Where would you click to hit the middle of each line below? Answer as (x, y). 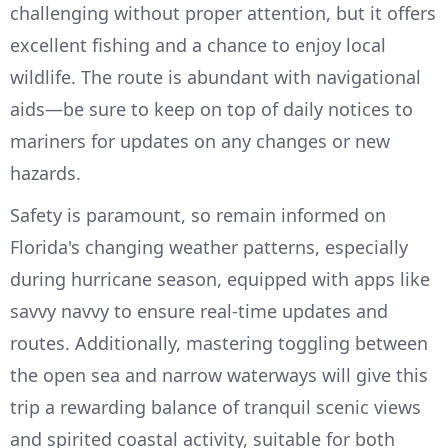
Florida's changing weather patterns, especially (209, 247)
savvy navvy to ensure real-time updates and (199, 311)
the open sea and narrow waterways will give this (219, 375)
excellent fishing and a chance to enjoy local (198, 45)
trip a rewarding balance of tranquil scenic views (215, 407)
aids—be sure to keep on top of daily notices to (211, 109)
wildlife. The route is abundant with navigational (215, 77)
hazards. (45, 173)
